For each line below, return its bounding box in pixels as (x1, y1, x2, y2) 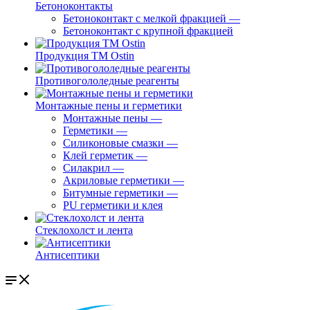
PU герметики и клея (63, 199, 163, 211)
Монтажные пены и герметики (35, 100, 182, 111)
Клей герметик (63, 149, 134, 161)
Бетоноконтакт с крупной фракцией (63, 25, 233, 37)
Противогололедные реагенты (35, 75, 179, 86)
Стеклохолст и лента (35, 224, 133, 236)
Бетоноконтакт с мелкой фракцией (63, 12, 226, 24)
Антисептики (35, 249, 100, 261)
